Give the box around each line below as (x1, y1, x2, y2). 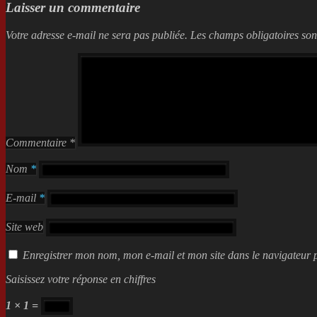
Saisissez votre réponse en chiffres (6, 272, 156, 285)
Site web (6, 220, 43, 233)
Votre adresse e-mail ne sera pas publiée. (6, 28, 188, 41)
